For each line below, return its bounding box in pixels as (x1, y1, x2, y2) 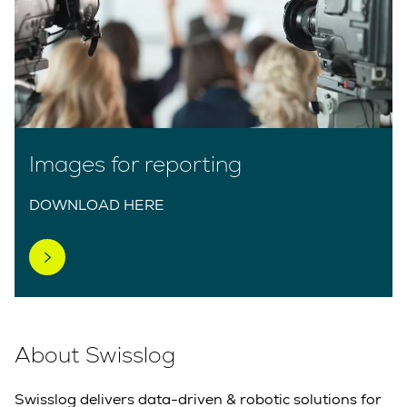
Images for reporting (29, 150, 242, 179)
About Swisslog (15, 341, 175, 370)
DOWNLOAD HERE (29, 195, 164, 215)
